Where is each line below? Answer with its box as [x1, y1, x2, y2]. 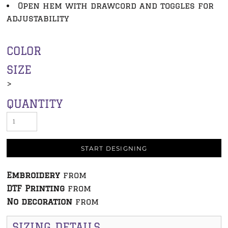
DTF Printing [7, 183, 65, 193]
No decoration [7, 196, 72, 206]
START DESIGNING [80, 144, 148, 152]
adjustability [7, 13, 69, 23]
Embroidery [7, 170, 60, 180]
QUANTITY [7, 97, 63, 110]
